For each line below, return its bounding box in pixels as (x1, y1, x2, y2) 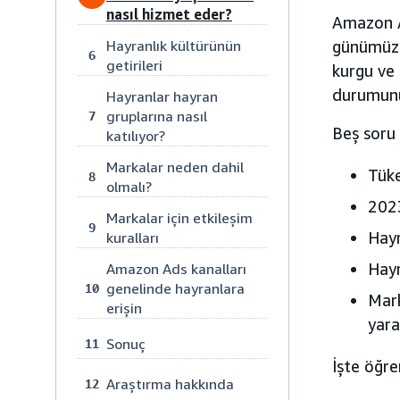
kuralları (106, 229, 159, 246)
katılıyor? (106, 127, 165, 145)
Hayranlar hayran (106, 87, 218, 105)
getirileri (106, 56, 162, 74)
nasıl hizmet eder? (106, 5, 232, 23)
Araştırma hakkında (106, 375, 234, 393)
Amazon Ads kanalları (106, 260, 246, 278)
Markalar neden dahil (106, 158, 244, 176)
